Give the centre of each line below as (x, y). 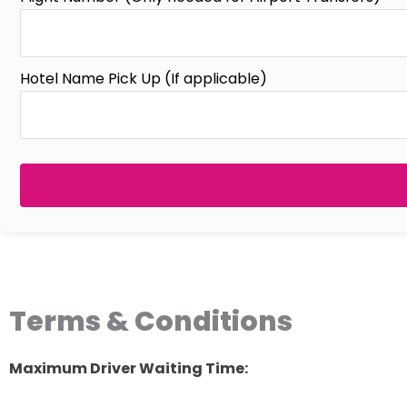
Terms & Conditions (151, 321)
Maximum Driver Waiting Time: (129, 368)
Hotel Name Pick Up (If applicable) (144, 78)
